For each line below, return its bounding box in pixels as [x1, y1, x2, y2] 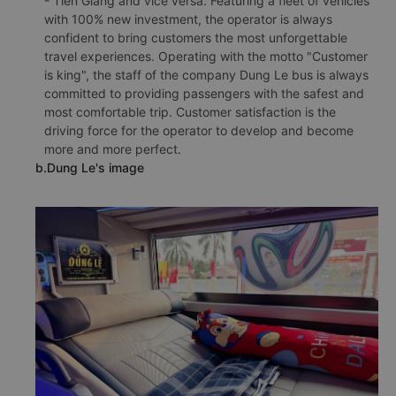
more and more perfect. [44, 141, 181, 157]
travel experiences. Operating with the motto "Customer [44, 49, 368, 65]
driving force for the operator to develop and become [44, 123, 354, 139]
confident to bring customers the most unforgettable [44, 30, 347, 46]
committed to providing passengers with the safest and [44, 86, 364, 102]
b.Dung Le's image [35, 160, 144, 176]
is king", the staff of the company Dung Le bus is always [44, 67, 369, 83]
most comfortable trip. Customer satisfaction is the [44, 104, 336, 120]
